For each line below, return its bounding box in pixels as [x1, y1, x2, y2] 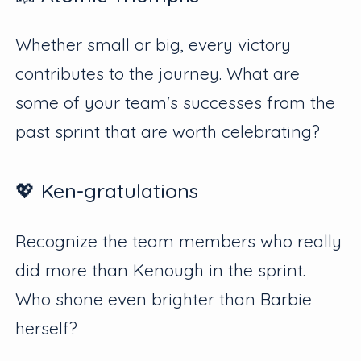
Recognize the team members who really [15, 230, 342, 251]
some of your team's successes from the [15, 91, 336, 113]
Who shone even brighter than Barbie [15, 288, 313, 309]
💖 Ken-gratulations [15, 178, 199, 204]
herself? [15, 317, 78, 338]
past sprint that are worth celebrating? [15, 120, 321, 142]
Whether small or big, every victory [15, 33, 292, 55]
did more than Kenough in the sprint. [15, 259, 306, 280]
